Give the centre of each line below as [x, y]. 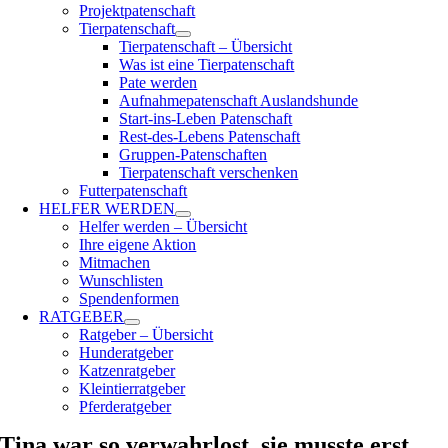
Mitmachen [115, 262]
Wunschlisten [121, 280]
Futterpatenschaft [133, 190]
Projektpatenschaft [137, 10]
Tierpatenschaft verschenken [209, 172]
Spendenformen [129, 298]
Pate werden [158, 82]
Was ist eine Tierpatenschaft [207, 64]
